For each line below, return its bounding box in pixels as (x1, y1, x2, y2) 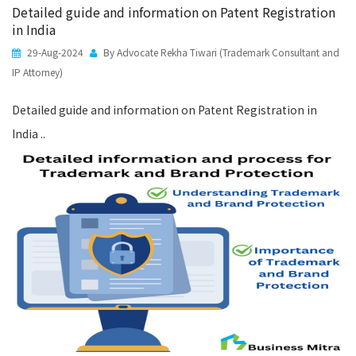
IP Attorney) (12, 65, 63, 79)
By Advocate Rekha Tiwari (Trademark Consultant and (101, 45, 339, 59)
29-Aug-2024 (25, 45, 83, 59)
